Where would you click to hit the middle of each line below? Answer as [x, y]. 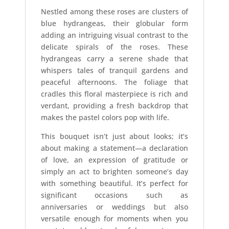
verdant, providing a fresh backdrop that [114, 105]
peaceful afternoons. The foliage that [114, 82]
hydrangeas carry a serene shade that [114, 58]
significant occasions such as [114, 195]
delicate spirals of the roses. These [114, 47]
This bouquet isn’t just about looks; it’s [114, 136]
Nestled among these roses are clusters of [114, 11]
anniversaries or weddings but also [114, 207]
